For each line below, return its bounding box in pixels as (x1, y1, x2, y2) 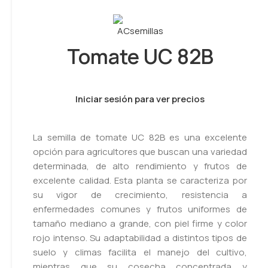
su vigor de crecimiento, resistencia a (33, 188, 247, 201)
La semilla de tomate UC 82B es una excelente (33, 131, 247, 144)
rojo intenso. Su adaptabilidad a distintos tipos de (33, 232, 247, 244)
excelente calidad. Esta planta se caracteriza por (33, 174, 247, 187)
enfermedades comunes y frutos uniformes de (33, 203, 247, 215)
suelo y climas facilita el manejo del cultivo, (33, 246, 247, 258)
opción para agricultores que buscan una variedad (33, 145, 247, 158)
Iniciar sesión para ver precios (75, 93, 205, 105)
